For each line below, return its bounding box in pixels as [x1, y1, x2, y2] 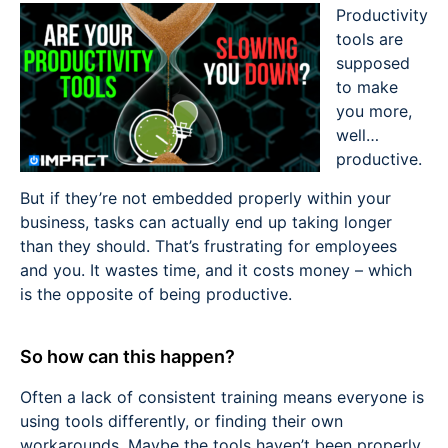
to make [336, 77, 398, 98]
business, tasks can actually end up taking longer [20, 211, 392, 232]
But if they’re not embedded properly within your [20, 187, 391, 208]
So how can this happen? [20, 346, 235, 368]
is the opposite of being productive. [20, 283, 292, 304]
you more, [336, 101, 412, 122]
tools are [336, 29, 403, 50]
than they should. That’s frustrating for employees [20, 235, 397, 256]
